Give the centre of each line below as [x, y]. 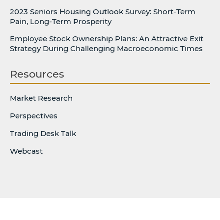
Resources [37, 74]
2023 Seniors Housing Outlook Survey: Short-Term [103, 12]
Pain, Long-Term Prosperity [61, 22]
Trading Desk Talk [43, 134]
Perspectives [34, 116]
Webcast [26, 151]
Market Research [41, 98]
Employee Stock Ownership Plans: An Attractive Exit [107, 39]
